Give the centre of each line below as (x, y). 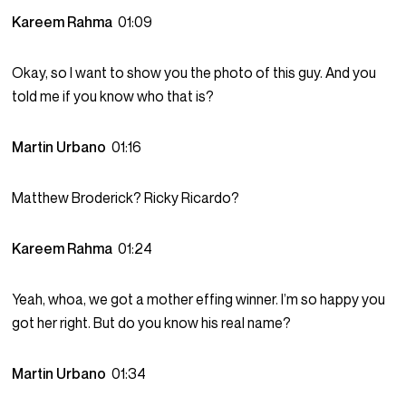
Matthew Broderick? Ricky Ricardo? (126, 198)
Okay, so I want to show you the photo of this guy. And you (194, 73)
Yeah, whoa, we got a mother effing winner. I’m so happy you (199, 300)
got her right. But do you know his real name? (152, 323)
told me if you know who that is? (113, 97)
